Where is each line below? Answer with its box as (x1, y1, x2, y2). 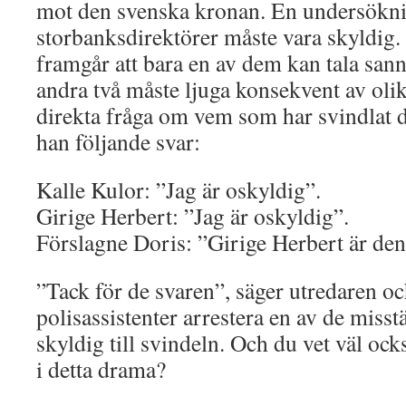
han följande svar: (36, 126, 200, 157)
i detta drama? (36, 353, 166, 384)
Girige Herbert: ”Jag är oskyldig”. (36, 200, 349, 231)
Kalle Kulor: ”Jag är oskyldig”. (36, 174, 321, 205)
